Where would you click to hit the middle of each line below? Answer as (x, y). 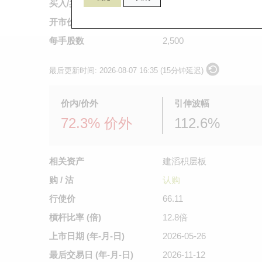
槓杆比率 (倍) (75, 217)
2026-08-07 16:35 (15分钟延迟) (151, 70)
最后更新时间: (74, 70)
